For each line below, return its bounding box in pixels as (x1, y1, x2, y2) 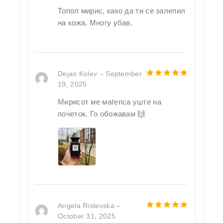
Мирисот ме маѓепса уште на (58, 98, 161, 106)
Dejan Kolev (58, 70, 100, 78)
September (106, 70, 142, 78)
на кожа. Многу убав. (58, 18, 133, 27)
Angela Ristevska (58, 202, 117, 210)
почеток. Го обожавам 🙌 (58, 110, 145, 118)
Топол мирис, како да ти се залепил (58, 6, 186, 15)
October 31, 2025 (58, 213, 115, 220)
